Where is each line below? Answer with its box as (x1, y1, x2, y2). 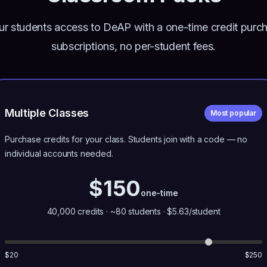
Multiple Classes (5, 107, 89, 119)
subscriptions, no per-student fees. (51, 40, 216, 52)
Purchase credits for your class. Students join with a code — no (5, 134, 247, 144)
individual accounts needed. (5, 148, 113, 159)
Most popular (210, 108, 256, 117)
